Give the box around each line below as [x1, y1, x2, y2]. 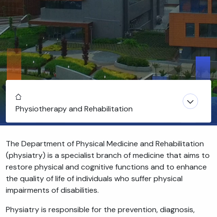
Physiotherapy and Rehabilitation [15, 104, 133, 114]
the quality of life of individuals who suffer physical [6, 173, 183, 184]
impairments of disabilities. [6, 185, 99, 196]
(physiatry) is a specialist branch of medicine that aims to [6, 150, 210, 161]
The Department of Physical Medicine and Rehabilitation [6, 139, 204, 149]
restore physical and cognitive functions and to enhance [6, 162, 207, 172]
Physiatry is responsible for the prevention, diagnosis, [6, 204, 195, 215]
